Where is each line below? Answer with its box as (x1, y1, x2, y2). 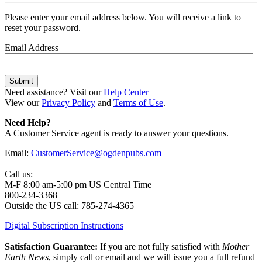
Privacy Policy (42, 97, 95, 108)
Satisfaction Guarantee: (5, 241, 98, 251)
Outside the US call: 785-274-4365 (5, 200, 134, 211)
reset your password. (5, 22, 81, 33)
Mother (222, 241, 249, 251)
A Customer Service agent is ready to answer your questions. (5, 127, 229, 138)
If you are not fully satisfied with (98, 241, 222, 251)
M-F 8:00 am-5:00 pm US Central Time (5, 179, 151, 189)
